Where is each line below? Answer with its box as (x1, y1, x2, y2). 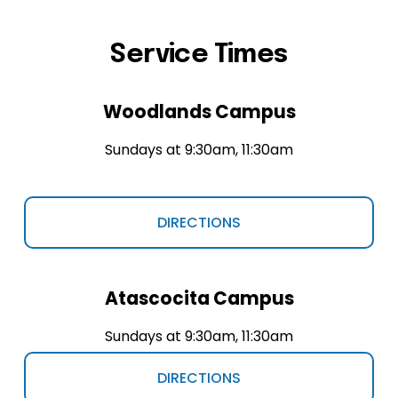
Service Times (110, 41, 288, 68)
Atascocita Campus (104, 285, 294, 311)
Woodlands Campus (102, 99, 296, 124)
